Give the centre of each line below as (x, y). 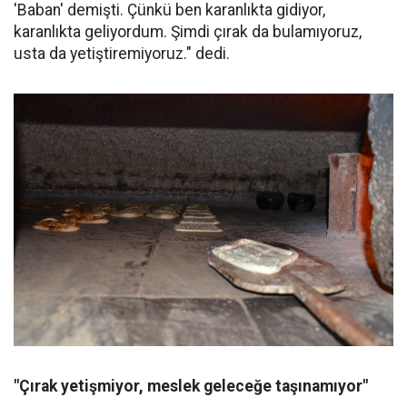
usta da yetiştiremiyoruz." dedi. (122, 53)
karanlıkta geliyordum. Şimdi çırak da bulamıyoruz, (188, 31)
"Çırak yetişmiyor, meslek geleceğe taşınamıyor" (191, 387)
